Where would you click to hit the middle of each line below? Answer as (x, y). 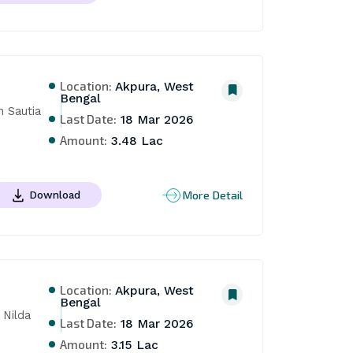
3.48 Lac (136, 141)
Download (55, 194)
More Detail (213, 195)
